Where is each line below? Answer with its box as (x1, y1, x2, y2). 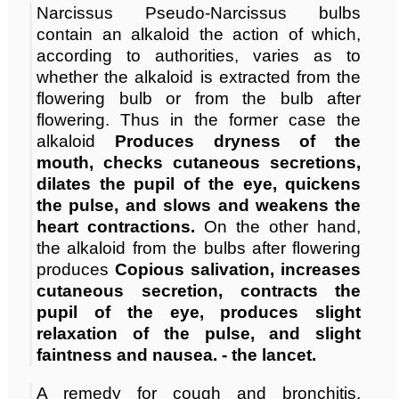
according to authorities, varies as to (37, 46, 362, 66)
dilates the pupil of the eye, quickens (37, 175, 362, 194)
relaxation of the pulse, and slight (37, 324, 362, 344)
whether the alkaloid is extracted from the (37, 68, 362, 87)
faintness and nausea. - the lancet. (37, 346, 316, 365)
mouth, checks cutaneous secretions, (37, 153, 362, 173)
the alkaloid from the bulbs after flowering (37, 239, 362, 258)
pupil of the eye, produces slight (37, 303, 362, 322)
